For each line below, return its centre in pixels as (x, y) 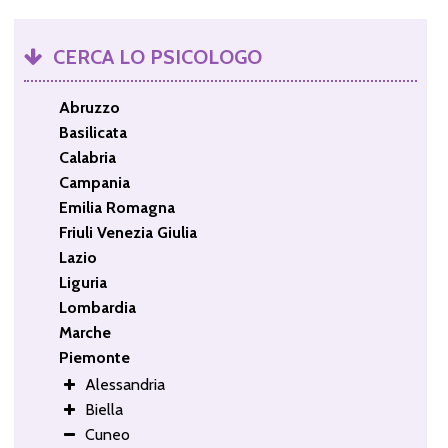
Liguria (82, 282)
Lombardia (97, 307)
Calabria (87, 157)
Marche (84, 332)
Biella (103, 409)
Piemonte (94, 357)
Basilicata (92, 132)
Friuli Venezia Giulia (127, 232)
